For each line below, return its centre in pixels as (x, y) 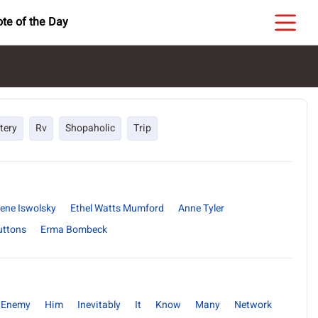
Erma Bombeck (74, 230)
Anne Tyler (201, 208)
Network (253, 305)
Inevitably (99, 305)
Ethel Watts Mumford (117, 208)
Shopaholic (90, 128)
